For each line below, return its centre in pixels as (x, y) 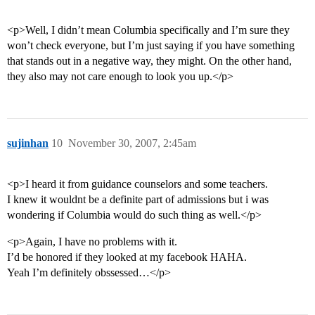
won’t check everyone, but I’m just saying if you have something (151, 46)
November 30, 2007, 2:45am (132, 143)
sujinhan (28, 143)
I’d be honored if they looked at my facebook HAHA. (127, 257)
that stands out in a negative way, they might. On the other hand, (149, 61)
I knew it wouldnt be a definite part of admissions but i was (138, 200)
